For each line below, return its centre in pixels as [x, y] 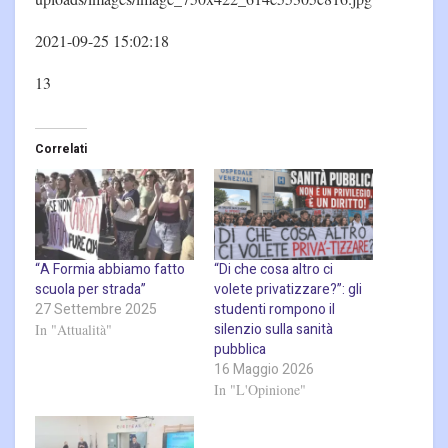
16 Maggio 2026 [264, 369]
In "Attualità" [73, 329]
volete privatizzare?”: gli [288, 289]
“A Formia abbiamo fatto [110, 269]
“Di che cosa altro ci [273, 269]
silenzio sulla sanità [273, 329]
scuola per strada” [90, 289]
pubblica [240, 349]
